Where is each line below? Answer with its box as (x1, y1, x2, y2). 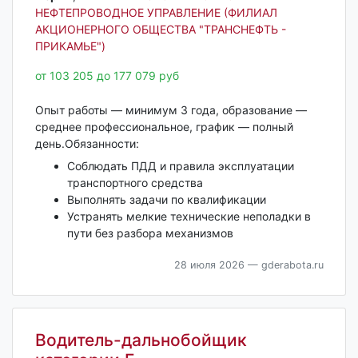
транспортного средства (66, 176, 203, 190)
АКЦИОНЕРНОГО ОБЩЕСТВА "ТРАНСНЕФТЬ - (34, 22, 286, 36)
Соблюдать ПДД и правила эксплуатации (66, 159, 294, 173)
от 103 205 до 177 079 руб (34, 69, 179, 83)
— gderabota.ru (244, 259, 324, 272)
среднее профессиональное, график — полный (34, 120, 293, 134)
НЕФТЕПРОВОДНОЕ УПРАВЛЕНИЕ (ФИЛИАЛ (34, 5, 277, 19)
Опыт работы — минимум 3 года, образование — (34, 103, 307, 117)
